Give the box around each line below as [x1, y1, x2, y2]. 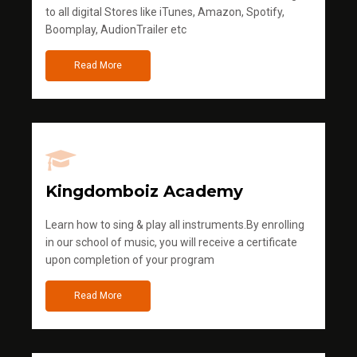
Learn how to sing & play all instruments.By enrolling [45, 218, 304, 231]
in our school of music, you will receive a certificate [45, 235, 297, 249]
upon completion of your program [45, 253, 214, 266]
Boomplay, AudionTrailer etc [45, 22, 186, 36]
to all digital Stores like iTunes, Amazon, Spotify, [45, 5, 284, 18]
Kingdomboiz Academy [45, 181, 243, 201]
